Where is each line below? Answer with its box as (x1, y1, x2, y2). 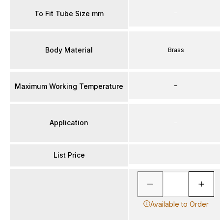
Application (50, 118, 88, 127)
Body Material (45, 46, 93, 54)
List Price (53, 151, 85, 159)
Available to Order (150, 199, 209, 208)
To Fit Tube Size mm (34, 9, 104, 18)
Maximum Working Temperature (15, 82, 123, 90)
